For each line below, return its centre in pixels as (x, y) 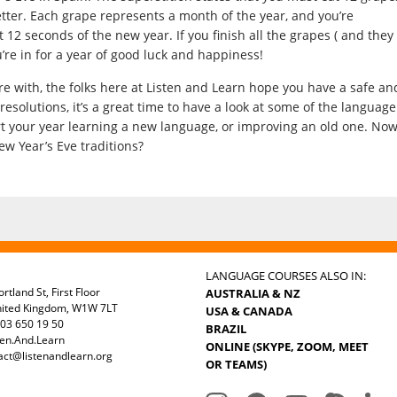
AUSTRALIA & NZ (253, 293)
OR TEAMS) (236, 364)
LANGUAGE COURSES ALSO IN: (286, 275)
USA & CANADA (249, 311)
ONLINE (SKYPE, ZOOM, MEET (287, 346)
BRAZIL (226, 328)
